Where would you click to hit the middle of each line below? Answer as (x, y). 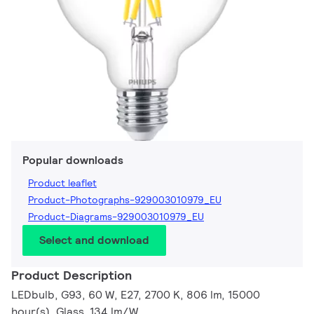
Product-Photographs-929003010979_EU (125, 200)
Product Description (71, 275)
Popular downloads (73, 161)
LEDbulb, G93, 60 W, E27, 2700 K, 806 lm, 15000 (136, 295)
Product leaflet (62, 183)
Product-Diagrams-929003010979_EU (116, 217)
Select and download (94, 240)
